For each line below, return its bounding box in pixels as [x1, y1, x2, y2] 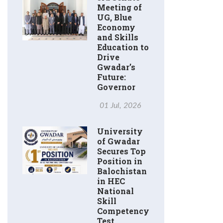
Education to [97, 42, 149, 53]
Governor [97, 82, 135, 93]
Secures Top [97, 146, 146, 157]
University [97, 126, 143, 137]
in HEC [97, 176, 125, 187]
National [97, 186, 134, 197]
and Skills [97, 32, 138, 43]
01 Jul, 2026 [100, 102, 141, 110]
